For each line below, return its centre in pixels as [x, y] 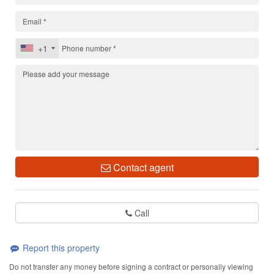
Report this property [60, 247]
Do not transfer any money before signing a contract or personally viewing [131, 267]
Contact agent [142, 167]
